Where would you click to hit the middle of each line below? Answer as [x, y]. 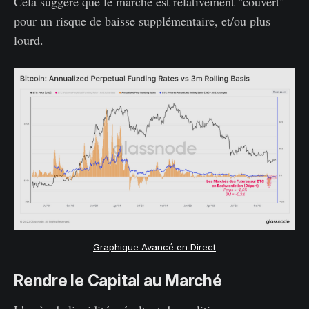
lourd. [29, 40]
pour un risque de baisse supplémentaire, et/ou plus [142, 20]
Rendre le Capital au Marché [118, 280]
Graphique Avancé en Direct [154, 247]
